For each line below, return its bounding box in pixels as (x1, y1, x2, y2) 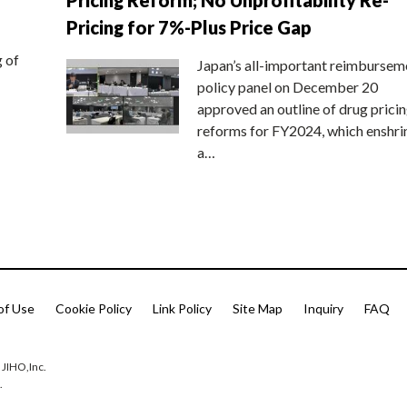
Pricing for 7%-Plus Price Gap (66, 15, 312, 38)
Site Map (233, 301, 283, 317)
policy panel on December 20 (197, 77, 378, 95)
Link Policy (153, 301, 212, 317)
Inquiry (303, 301, 343, 317)
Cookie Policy (55, 301, 132, 317)
